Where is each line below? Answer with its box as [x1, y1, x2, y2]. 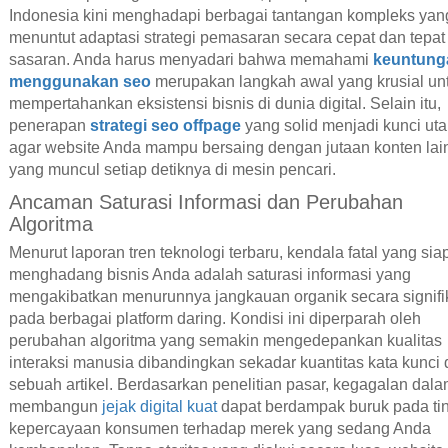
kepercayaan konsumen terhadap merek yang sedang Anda [8, 419, 431, 437]
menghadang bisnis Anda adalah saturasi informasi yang [8, 265, 411, 283]
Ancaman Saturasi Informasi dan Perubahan [8, 191, 403, 214]
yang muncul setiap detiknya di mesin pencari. [8, 161, 336, 179]
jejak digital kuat [101, 397, 217, 415]
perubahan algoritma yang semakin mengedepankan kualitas [8, 331, 442, 349]
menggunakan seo [8, 73, 151, 91]
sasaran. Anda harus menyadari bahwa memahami [8, 51, 373, 69]
